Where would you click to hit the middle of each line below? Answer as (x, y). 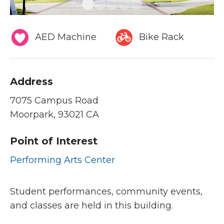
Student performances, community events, (106, 192)
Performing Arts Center (62, 160)
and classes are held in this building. (91, 206)
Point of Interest (54, 141)
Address (31, 82)
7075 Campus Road (54, 101)
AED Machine (66, 37)
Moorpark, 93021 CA (54, 115)
